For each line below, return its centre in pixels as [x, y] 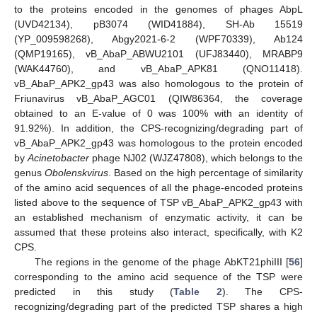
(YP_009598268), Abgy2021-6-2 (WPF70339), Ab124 [158, 39]
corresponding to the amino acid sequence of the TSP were [158, 277]
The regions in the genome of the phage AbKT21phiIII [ [161, 262]
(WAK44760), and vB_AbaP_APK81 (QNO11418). [158, 69]
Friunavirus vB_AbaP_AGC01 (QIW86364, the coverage [158, 99]
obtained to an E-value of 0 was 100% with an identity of [158, 114]
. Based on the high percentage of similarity [206, 173]
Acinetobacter [58, 158]
